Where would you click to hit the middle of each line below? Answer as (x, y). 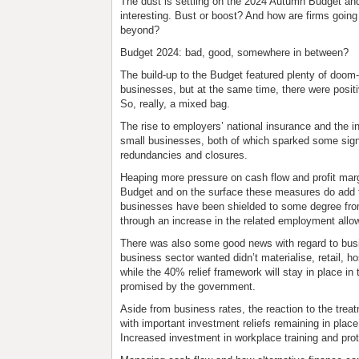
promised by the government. (188, 286)
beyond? (140, 30)
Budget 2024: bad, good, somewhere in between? (235, 52)
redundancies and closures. (184, 155)
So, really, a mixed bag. (175, 104)
